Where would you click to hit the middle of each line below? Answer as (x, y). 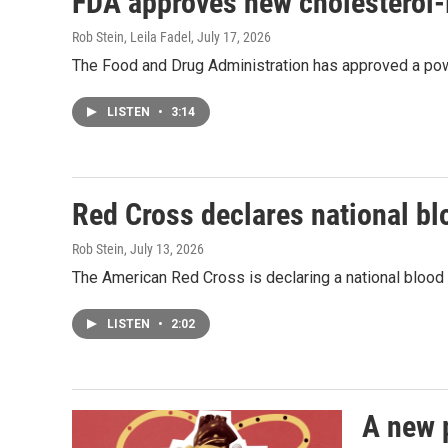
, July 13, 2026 (164, 249)
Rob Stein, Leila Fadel (131, 37)
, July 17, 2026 (231, 37)
